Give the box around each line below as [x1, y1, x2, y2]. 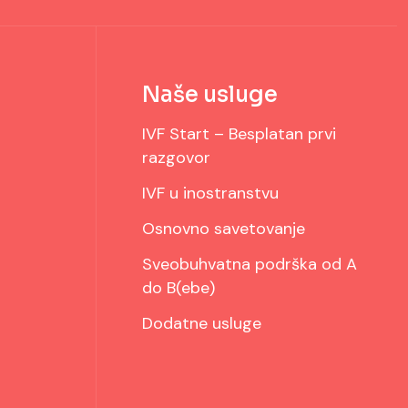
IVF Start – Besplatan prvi [142, 122, 336, 145]
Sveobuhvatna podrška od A [142, 252, 357, 275]
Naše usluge [142, 80, 278, 108]
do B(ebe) [142, 276, 215, 299]
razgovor [142, 146, 210, 168]
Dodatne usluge [142, 311, 261, 334]
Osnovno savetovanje [142, 217, 305, 240]
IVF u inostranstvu [142, 181, 279, 204]
